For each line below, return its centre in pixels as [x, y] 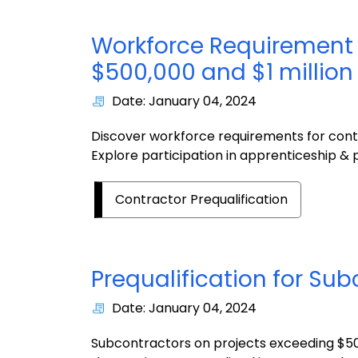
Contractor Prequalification [201, 200]
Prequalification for [200, 280]
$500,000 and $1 [185, 73]
